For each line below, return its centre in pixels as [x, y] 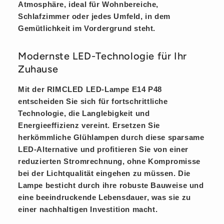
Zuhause [38, 69]
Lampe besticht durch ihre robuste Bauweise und [111, 185]
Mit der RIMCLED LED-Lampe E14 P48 [90, 89]
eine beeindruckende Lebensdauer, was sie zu [104, 197]
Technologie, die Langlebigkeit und [84, 113]
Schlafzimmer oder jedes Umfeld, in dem [94, 16]
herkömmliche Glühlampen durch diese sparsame [111, 137]
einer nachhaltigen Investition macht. [88, 209]
